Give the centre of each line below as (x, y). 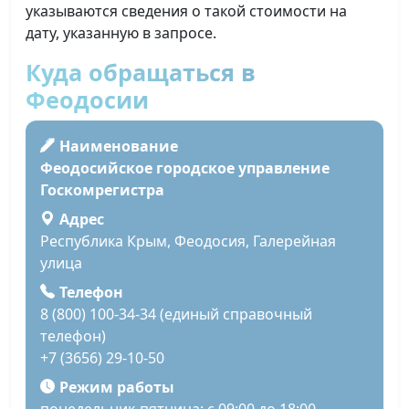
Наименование (118, 146)
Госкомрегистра (102, 190)
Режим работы (116, 388)
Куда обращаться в (141, 72)
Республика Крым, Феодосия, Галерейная (188, 241)
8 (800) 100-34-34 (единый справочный (176, 315)
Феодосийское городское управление (185, 168)
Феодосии (87, 100)
